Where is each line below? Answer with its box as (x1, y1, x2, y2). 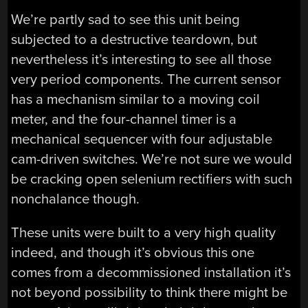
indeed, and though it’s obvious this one (11, 244, 255, 262)
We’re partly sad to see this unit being (11, 11, 241, 29)
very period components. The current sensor (11, 71, 282, 89)
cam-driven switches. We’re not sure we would (11, 151, 293, 168)
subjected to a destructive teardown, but (11, 31, 258, 49)
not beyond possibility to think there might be (11, 284, 288, 302)
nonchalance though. (11, 190, 140, 208)
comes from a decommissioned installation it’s (11, 264, 291, 282)
